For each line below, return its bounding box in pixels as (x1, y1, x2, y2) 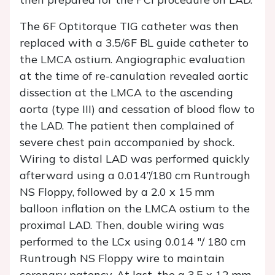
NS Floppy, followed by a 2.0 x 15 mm (20, 185, 214, 199)
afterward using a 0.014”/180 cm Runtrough (20, 168, 250, 183)
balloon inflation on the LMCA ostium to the (20, 201, 250, 216)
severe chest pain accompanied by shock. (20, 135, 234, 150)
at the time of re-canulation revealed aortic (20, 69, 249, 83)
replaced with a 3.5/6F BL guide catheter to (20, 36, 249, 50)
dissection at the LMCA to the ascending (20, 85, 233, 100)
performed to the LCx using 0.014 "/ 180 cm (20, 234, 246, 249)
